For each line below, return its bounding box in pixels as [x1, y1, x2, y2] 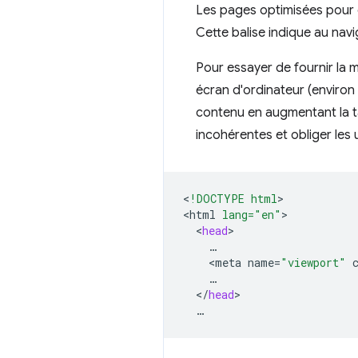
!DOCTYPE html [189, 191, 277, 206]
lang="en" [222, 207, 281, 222]
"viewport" [280, 255, 346, 270]
